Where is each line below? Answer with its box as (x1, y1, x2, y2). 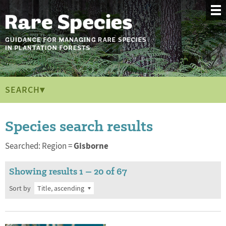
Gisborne (74, 140, 108, 152)
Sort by (9, 184, 31, 193)
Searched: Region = (5, 141, 74, 151)
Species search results (5, 116, 153, 136)
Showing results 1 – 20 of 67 (9, 165, 127, 178)
